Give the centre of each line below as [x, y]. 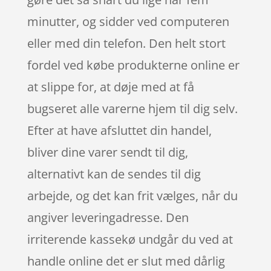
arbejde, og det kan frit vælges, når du [132, 195]
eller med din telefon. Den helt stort [126, 43]
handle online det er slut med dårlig [126, 261]
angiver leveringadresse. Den [108, 217]
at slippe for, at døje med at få [110, 87]
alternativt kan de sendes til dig [114, 174]
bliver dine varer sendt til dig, [107, 152]
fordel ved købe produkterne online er [133, 65]
